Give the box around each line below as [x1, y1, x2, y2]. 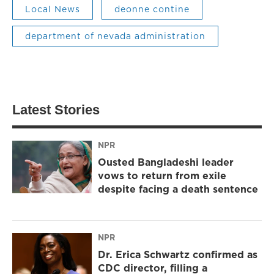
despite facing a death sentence [98, 182, 258, 196]
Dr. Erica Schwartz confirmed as [98, 248, 257, 262]
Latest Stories [12, 102, 100, 117]
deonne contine [114, 2, 190, 15]
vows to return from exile [98, 169, 226, 183]
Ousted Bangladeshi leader [98, 155, 234, 169]
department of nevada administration [25, 29, 206, 42]
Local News [25, 2, 80, 15]
